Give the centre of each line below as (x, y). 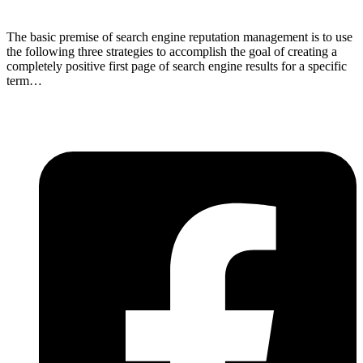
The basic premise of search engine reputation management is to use (179, 37)
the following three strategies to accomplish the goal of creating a (172, 51)
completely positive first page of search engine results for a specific (177, 66)
